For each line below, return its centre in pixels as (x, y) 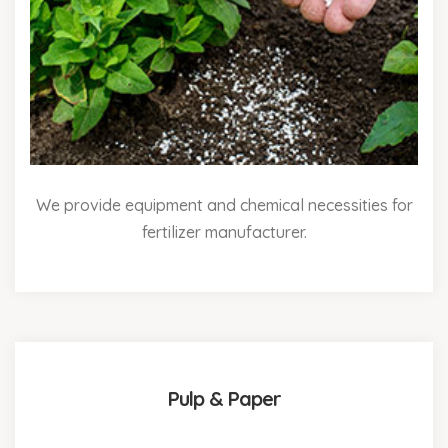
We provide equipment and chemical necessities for (224, 204)
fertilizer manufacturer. (224, 231)
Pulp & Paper (224, 398)
